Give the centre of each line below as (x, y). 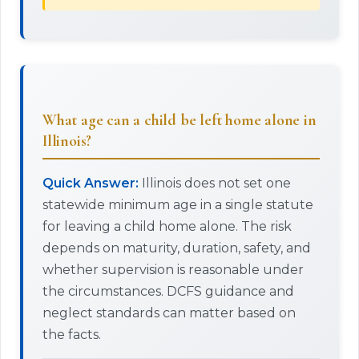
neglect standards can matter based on (169, 313)
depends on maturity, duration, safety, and (177, 248)
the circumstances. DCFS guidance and (168, 291)
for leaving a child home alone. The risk (167, 226)
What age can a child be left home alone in (179, 120)
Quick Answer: (91, 183)
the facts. (72, 335)
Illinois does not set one (215, 183)
